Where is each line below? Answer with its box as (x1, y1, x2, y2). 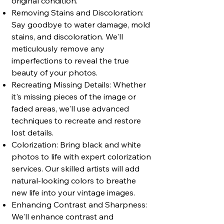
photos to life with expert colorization (11, 151, 151, 161)
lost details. (11, 127, 53, 137)
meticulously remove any (11, 43, 104, 53)
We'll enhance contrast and (11, 211, 113, 221)
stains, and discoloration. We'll (11, 31, 123, 41)
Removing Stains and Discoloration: (11, 7, 143, 17)
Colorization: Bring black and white (11, 139, 141, 149)
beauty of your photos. (11, 67, 97, 77)
